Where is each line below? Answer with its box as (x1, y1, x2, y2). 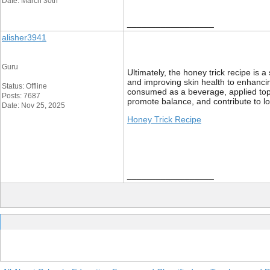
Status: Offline (2, 82, 47, 90)
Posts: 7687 (2, 92, 40, 100)
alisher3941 (2, 33, 46, 42)
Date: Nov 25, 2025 (2, 101, 65, 110)
